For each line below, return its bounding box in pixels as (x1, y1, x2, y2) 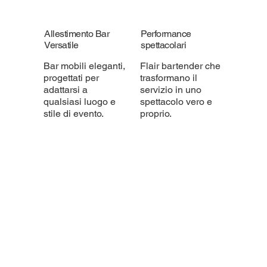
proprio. (140, 108, 172, 120)
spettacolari (141, 39, 187, 51)
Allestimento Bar (44, 28, 110, 40)
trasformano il (140, 72, 198, 84)
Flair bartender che (140, 60, 221, 72)
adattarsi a (43, 84, 88, 96)
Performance (141, 28, 191, 40)
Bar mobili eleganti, (43, 60, 125, 72)
